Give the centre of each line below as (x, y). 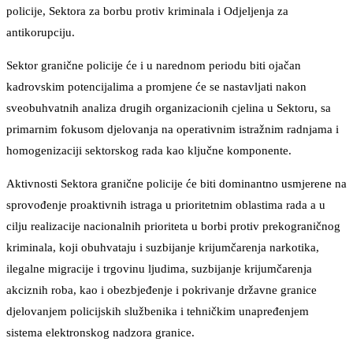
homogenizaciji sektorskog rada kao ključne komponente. (149, 151)
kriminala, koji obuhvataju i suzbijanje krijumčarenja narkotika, (163, 248)
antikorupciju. (41, 33)
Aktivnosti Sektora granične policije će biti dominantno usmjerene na (176, 184)
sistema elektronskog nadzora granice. (100, 333)
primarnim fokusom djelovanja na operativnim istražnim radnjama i (173, 130)
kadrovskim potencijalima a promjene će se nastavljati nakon (156, 87)
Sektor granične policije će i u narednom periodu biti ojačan (154, 66)
